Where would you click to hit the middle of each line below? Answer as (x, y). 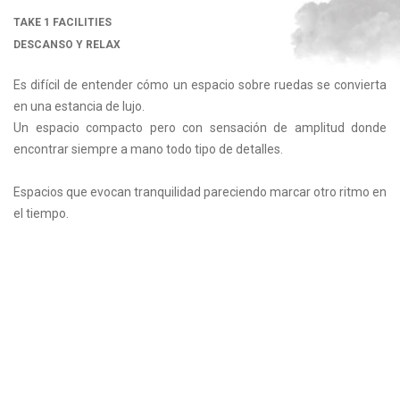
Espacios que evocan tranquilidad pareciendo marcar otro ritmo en (200, 192)
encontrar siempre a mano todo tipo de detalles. (148, 150)
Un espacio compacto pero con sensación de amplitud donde (200, 128)
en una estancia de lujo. (79, 107)
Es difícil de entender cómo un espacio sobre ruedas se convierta (200, 85)
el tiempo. (41, 214)
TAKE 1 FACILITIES (62, 23)
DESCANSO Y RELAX (67, 45)
